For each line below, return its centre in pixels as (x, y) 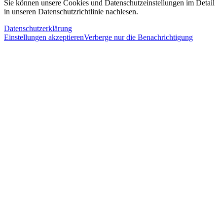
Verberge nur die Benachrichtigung (138, 37)
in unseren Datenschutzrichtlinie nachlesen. (71, 12)
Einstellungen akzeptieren (44, 37)
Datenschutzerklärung (38, 29)
